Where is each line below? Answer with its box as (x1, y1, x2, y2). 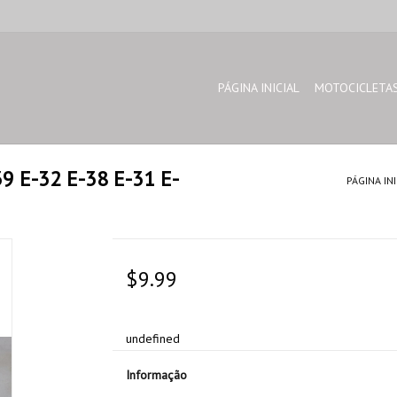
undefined (125, 331, 180, 346)
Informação (125, 367, 187, 383)
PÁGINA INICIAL (218, 80, 300, 96)
